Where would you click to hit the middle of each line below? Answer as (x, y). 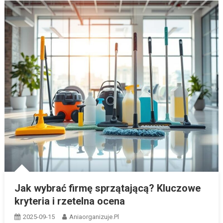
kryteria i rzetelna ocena (69, 201)
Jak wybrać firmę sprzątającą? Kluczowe (107, 188)
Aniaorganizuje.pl (94, 217)
